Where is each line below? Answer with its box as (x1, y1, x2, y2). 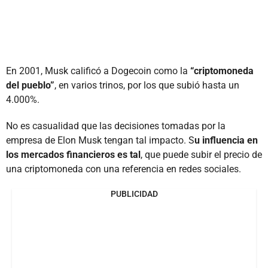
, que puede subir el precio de (141, 148, 262, 160)
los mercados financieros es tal (6, 148, 141, 160)
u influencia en (194, 134, 258, 146)
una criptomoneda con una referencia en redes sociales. (6, 163, 241, 175)
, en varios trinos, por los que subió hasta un (54, 79, 239, 91)
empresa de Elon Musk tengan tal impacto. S (6, 134, 194, 146)
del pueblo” (6, 79, 54, 91)
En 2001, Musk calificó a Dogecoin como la (6, 65, 190, 77)
